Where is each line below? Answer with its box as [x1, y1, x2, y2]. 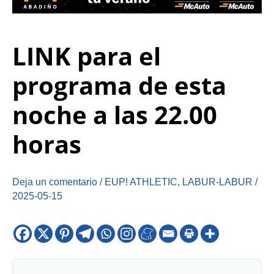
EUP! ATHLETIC [105, 176, 177, 188]
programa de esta [12, 68, 226, 103]
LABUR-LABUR [182, 176, 253, 188]
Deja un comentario [12, 176, 97, 188]
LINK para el [12, 39, 161, 73]
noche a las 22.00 [12, 98, 217, 132]
